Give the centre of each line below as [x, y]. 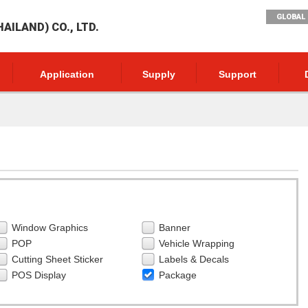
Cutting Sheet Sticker [57, 259]
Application [67, 74]
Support [238, 74]
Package [178, 275]
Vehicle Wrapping [197, 243]
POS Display [38, 275]
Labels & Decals [194, 259]
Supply [159, 74]
